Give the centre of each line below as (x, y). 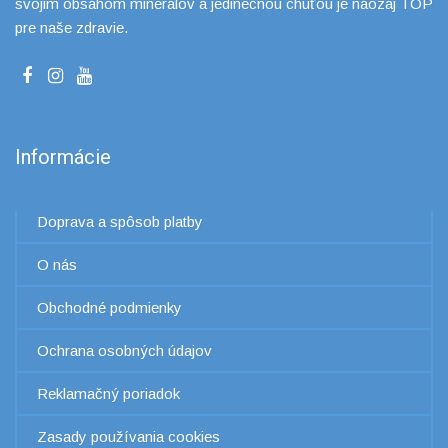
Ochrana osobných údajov (124, 350)
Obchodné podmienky (109, 307)
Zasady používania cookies (128, 436)
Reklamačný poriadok (108, 393)
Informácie (63, 156)
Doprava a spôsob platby (120, 221)
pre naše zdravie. (71, 27)
